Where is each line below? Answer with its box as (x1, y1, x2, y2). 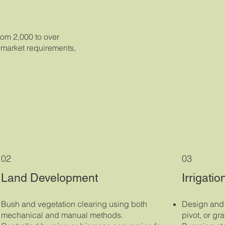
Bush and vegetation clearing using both (1, 199, 148, 209)
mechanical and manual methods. (1, 210, 124, 220)
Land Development (1, 171, 98, 184)
